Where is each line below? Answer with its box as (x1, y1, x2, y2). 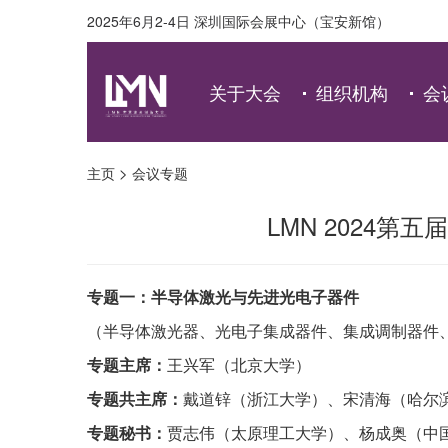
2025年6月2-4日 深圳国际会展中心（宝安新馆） (87, 11, 390, 31)
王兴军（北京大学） (167, 353, 311, 376)
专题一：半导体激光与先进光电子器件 (87, 285, 359, 308)
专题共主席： (87, 387, 183, 410)
